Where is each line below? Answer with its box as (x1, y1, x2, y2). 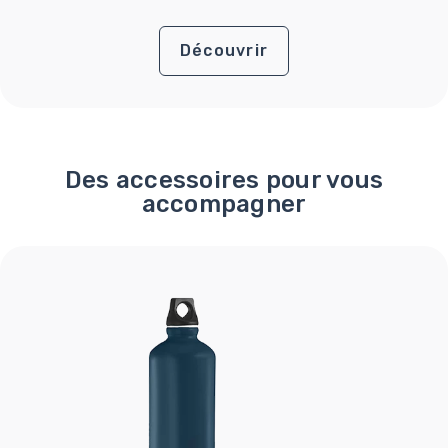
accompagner (141, 190, 307, 219)
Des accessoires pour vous (64, 166, 384, 195)
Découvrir (179, 41, 269, 61)
